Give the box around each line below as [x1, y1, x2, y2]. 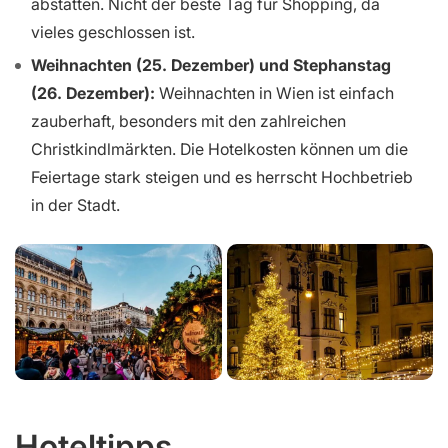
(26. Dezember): [31, 82, 155, 103]
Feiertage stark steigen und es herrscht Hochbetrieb [31, 166, 413, 187]
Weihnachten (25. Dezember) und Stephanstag [31, 54, 391, 75]
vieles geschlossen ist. [31, 22, 195, 43]
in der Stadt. [31, 194, 120, 215]
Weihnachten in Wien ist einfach [155, 82, 394, 103]
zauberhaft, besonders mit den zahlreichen [31, 110, 346, 131]
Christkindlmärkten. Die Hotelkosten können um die [31, 138, 408, 159]
